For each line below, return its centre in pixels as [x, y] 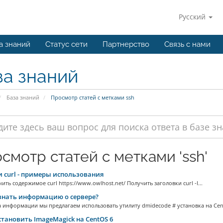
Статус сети [66, 44]
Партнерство [126, 44]
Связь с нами [187, 44]
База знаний [23, 97]
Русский [193, 17]
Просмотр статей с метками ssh [92, 97]
